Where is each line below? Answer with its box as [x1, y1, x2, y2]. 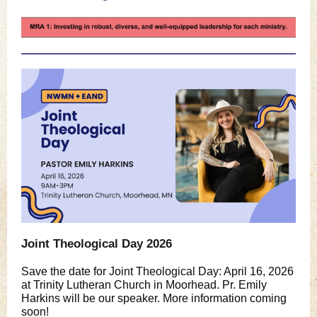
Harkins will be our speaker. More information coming [21, 292, 287, 304]
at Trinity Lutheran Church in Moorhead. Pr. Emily [21, 279, 267, 291]
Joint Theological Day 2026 [21, 237, 172, 250]
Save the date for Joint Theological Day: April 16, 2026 [21, 265, 294, 277]
